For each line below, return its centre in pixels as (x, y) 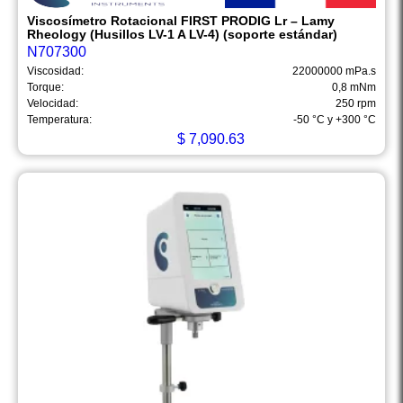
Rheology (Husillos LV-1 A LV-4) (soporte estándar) (182, 35)
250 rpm (356, 104)
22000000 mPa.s (334, 72)
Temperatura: (59, 120)
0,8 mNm (354, 88)
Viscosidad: (55, 72)
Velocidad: (53, 104)
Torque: (45, 88)
